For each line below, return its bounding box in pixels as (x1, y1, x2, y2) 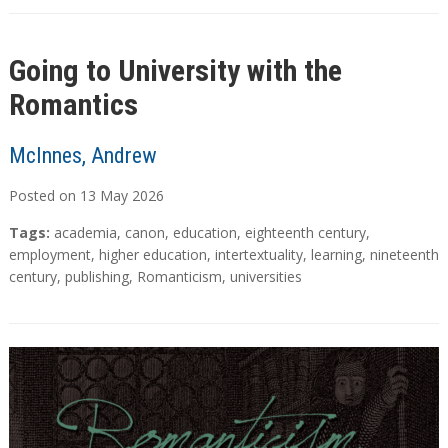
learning (310, 245, 362, 265)
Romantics (8, 87, 138, 123)
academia (53, 223, 117, 243)
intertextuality (214, 245, 303, 265)
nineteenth (369, 245, 439, 265)
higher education (98, 245, 207, 265)
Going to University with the (8, 53, 342, 89)
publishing (64, 267, 129, 287)
